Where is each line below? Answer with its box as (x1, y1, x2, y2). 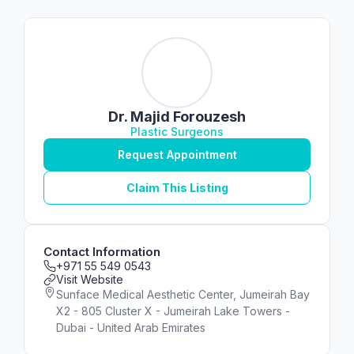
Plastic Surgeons (130, 125, 224, 138)
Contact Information (43, 244, 160, 259)
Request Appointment (117, 148, 237, 161)
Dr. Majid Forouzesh (108, 108, 246, 125)
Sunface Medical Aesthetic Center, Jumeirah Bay (56, 288, 310, 301)
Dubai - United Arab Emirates (56, 321, 205, 334)
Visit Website (56, 273, 123, 286)
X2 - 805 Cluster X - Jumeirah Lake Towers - (56, 304, 290, 318)
